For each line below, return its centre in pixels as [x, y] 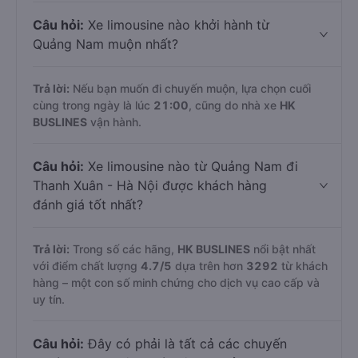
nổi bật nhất [283, 249]
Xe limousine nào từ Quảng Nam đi [191, 166]
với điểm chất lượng [87, 266]
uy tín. [49, 299]
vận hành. [114, 122]
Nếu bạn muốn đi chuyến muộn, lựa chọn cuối [190, 88]
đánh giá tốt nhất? [88, 205]
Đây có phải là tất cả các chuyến [185, 344]
